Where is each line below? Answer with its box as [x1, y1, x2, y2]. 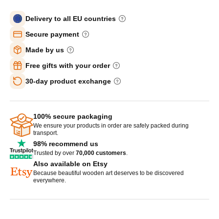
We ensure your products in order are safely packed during [33, 122, 189, 130]
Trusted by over [33, 150, 76, 157]
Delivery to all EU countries [25, 14, 116, 22]
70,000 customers [76, 150, 126, 157]
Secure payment [25, 30, 79, 38]
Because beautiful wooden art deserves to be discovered [33, 170, 184, 177]
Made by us [25, 45, 64, 54]
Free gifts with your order [25, 61, 110, 69]
